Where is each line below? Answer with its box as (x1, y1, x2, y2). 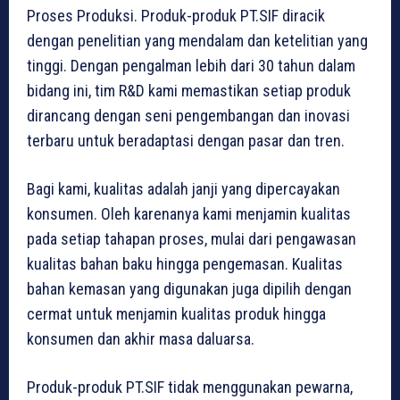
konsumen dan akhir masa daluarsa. (27, 329, 254, 349)
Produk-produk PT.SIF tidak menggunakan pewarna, (27, 378, 353, 397)
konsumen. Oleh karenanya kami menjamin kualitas (27, 204, 351, 224)
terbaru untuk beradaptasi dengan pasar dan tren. (27, 131, 345, 151)
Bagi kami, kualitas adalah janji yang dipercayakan (27, 179, 340, 199)
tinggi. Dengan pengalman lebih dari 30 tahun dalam (27, 56, 355, 76)
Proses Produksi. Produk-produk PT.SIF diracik (27, 6, 325, 26)
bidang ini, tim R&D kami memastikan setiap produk (27, 81, 351, 101)
